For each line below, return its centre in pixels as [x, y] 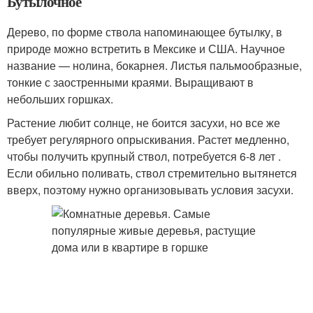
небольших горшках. [60, 99]
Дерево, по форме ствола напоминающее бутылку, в [145, 32]
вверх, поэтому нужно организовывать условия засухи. [150, 190]
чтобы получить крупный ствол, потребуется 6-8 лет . [144, 156]
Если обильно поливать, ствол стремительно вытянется [152, 173]
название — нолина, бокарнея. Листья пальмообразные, [154, 65]
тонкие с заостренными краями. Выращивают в [130, 82]
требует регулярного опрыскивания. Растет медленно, [148, 139]
